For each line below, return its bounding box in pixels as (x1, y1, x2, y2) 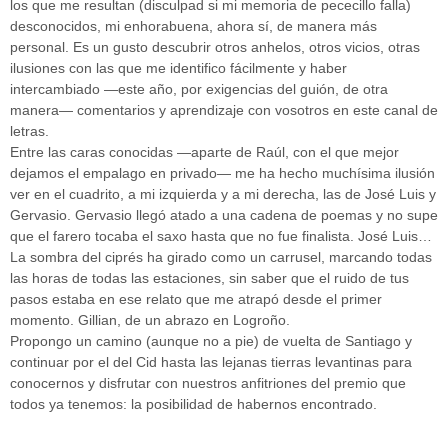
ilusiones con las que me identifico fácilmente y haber (10, 60, 347, 77)
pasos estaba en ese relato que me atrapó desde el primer (10, 291, 382, 308)
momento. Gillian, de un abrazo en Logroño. (10, 312, 290, 329)
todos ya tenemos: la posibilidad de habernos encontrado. (10, 396, 377, 413)
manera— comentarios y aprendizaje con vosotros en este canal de (10, 102, 438, 119)
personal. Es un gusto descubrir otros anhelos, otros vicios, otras (10, 39, 420, 56)
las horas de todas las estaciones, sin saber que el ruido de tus (10, 270, 409, 287)
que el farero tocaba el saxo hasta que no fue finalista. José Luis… (10, 228, 432, 245)
